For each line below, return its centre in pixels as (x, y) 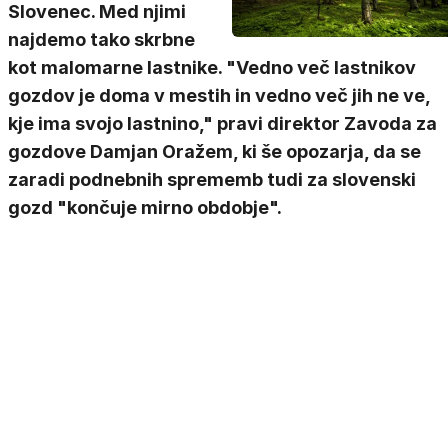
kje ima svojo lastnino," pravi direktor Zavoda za (222, 123)
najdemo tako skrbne (101, 39)
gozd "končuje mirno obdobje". (145, 207)
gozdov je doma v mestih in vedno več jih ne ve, (219, 95)
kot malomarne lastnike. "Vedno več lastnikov (212, 67)
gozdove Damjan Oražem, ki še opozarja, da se (214, 151)
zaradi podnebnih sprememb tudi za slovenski (212, 179)
